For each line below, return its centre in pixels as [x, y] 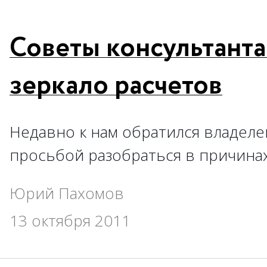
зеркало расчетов [116, 86]
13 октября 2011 [70, 221]
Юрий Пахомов [67, 193]
